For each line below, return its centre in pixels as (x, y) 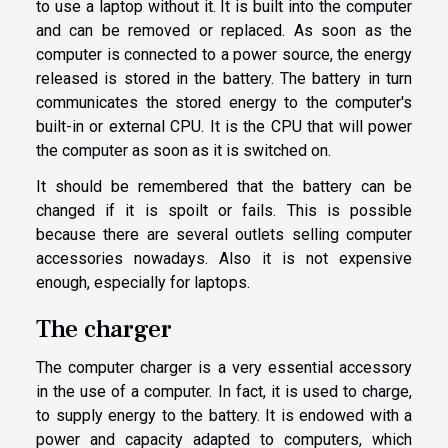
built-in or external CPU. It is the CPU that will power (224, 127)
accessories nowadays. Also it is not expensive (224, 259)
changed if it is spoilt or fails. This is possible (224, 211)
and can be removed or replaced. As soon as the (224, 31)
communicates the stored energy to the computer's (224, 103)
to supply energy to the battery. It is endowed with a (224, 416)
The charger (104, 329)
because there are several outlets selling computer (224, 235)
